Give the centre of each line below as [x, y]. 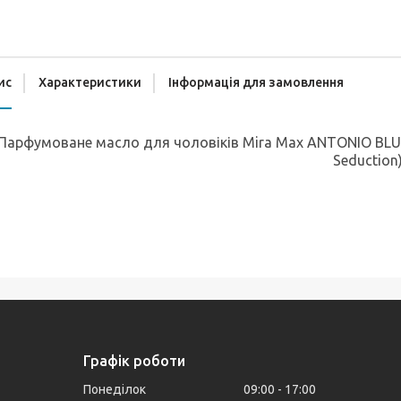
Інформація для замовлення [256, 82]
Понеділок [115, 389]
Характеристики [90, 82]
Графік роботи [135, 361]
